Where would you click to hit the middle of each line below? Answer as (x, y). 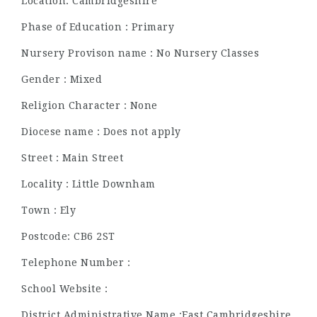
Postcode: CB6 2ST (68, 236)
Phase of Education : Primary (98, 27)
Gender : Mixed (62, 79)
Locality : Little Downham (88, 184)
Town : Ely (48, 210)
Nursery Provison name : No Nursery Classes (140, 53)
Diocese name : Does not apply (101, 132)
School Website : (64, 289)
